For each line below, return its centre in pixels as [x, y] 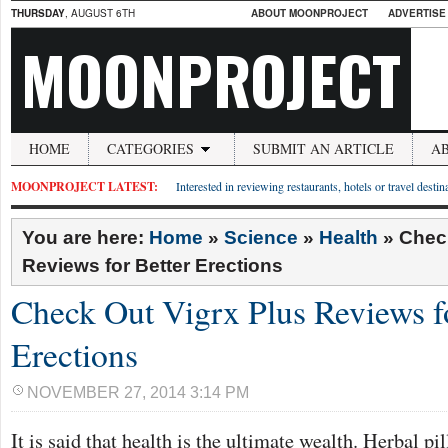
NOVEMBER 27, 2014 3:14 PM [138, 392]
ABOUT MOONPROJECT [309, 13]
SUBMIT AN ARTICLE [323, 148]
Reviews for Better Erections [152, 265]
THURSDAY [38, 13]
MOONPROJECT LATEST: [84, 186]
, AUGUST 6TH [100, 13]
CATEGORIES [150, 148]
